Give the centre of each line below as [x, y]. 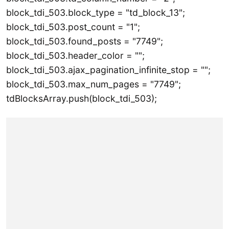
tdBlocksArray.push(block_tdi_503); [82, 99]
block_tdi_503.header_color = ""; [75, 56]
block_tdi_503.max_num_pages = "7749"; [94, 84]
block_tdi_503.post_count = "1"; [73, 27]
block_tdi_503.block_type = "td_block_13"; [96, 13]
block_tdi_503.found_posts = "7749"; [85, 41]
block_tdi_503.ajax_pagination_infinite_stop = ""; [108, 70]
